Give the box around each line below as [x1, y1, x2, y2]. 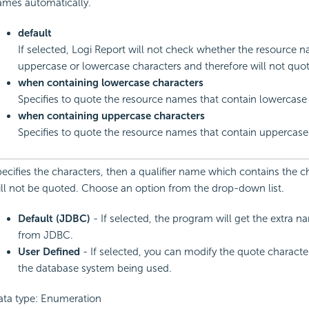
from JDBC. [17, 229, 73, 242]
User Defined [17, 246, 80, 259]
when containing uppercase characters [17, 110, 205, 123]
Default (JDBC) [17, 212, 90, 226]
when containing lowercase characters [17, 77, 203, 90]
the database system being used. [17, 262, 172, 275]
